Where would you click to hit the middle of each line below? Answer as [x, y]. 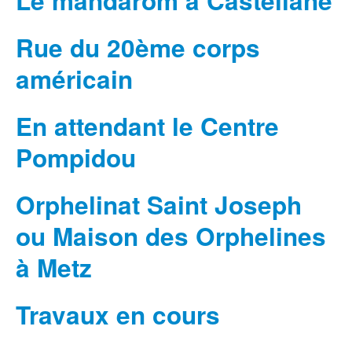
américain [74, 79]
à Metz [54, 268]
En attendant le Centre [147, 126]
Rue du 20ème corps [138, 48]
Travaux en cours [118, 315]
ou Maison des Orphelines [171, 236]
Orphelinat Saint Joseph [159, 205]
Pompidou [76, 158]
